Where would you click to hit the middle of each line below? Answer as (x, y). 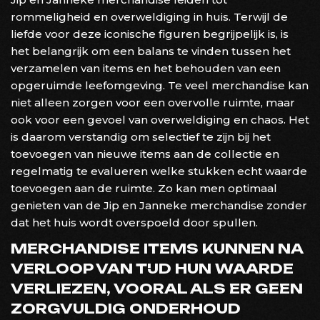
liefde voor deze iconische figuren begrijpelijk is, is (150, 34)
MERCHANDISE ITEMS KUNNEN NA (157, 248)
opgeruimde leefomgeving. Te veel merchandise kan (160, 85)
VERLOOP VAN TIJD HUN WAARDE (152, 268)
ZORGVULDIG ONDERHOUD (126, 308)
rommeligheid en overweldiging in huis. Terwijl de (149, 16)
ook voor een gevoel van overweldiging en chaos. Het (160, 119)
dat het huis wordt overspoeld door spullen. (134, 222)
